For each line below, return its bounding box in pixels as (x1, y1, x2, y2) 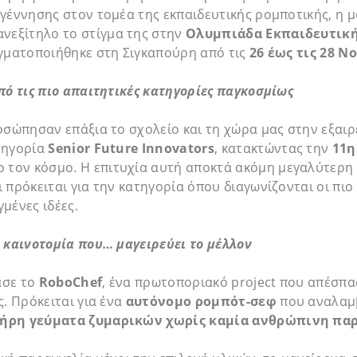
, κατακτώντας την (214, 139, 332, 157)
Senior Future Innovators (48, 139, 214, 157)
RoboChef (38, 273, 103, 291)
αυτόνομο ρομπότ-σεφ (125, 292, 277, 310)
